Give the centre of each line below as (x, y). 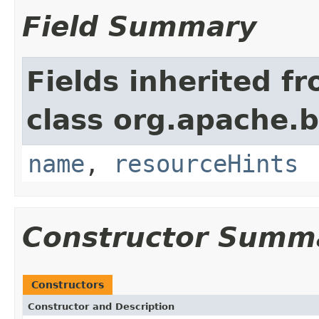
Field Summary (139, 26)
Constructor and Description (101, 306)
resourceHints (206, 163)
